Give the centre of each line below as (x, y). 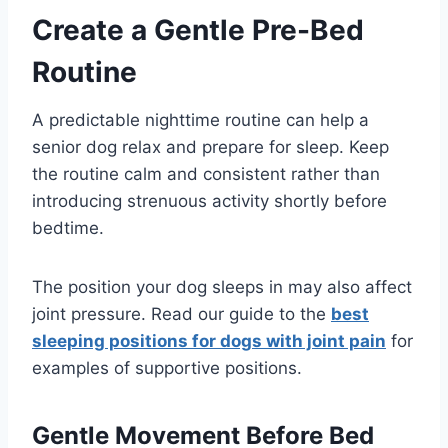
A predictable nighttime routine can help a (200, 120)
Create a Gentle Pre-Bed (198, 30)
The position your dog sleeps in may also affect (222, 287)
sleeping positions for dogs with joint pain (209, 341)
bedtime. (68, 228)
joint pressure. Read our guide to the (181, 314)
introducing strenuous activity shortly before (209, 201)
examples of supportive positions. (167, 368)
